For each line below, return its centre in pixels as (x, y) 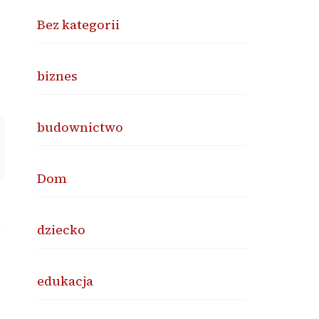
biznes (58, 76)
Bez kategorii (79, 25)
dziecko (62, 230)
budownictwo (80, 127)
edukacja (66, 281)
